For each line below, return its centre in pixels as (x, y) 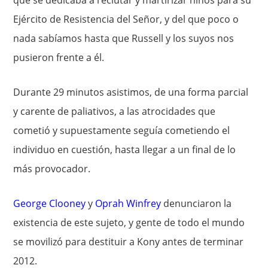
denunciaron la (198, 203)
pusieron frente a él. (59, 57)
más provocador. (52, 169)
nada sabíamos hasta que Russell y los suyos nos (124, 38)
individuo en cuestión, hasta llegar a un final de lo (125, 150)
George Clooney (50, 203)
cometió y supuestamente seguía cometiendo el (122, 130)
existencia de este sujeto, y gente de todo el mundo (129, 223)
